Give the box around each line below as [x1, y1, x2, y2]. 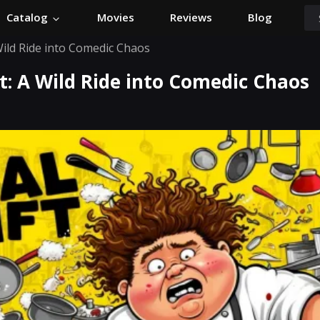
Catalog [6, 10, 51, 25]
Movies [97, 10, 134, 25]
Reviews [170, 10, 212, 25]
